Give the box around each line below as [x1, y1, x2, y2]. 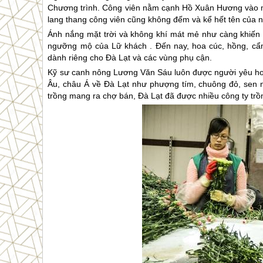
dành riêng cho [48, 52, 106, 62]
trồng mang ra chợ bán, [48, 90, 139, 100]
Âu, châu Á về [48, 79, 104, 89]
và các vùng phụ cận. [130, 52, 213, 62]
